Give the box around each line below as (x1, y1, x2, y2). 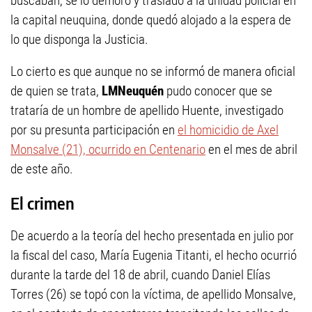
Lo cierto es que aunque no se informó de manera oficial (10, 63, 295, 79)
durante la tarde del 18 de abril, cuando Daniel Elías (10, 267, 270, 283)
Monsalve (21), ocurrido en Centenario (10, 141, 205, 157)
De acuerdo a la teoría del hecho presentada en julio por (10, 228, 294, 244)
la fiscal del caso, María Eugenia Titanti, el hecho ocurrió (10, 247, 297, 264)
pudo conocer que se (166, 83, 272, 99)
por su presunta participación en (10, 122, 178, 138)
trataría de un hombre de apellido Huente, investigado (10, 102, 283, 118)
